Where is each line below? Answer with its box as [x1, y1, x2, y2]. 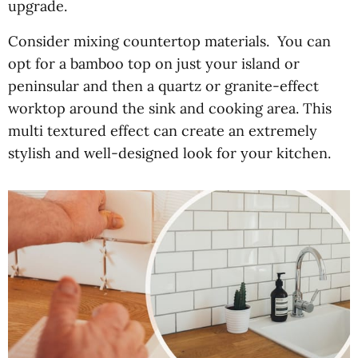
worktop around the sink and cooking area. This [8, 98, 332, 117]
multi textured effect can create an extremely [8, 121, 317, 140]
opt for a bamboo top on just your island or [8, 54, 300, 73]
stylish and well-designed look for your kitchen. [8, 143, 331, 162]
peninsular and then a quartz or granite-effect [8, 76, 319, 95]
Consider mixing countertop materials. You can [8, 31, 331, 50]
